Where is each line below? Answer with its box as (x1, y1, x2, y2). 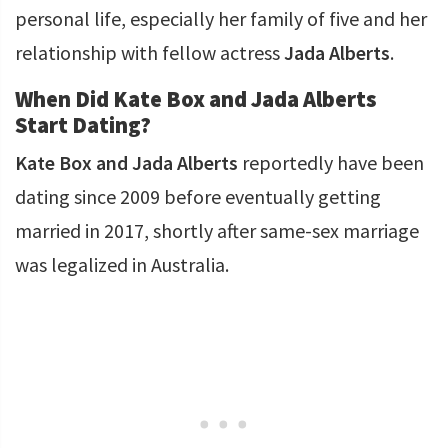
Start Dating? (15, 111, 151, 139)
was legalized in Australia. (15, 252, 229, 277)
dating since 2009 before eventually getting (15, 184, 381, 209)
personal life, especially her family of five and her (15, 6, 427, 31)
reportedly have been (238, 150, 424, 175)
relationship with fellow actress (15, 40, 284, 65)
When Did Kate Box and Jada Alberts (15, 85, 377, 113)
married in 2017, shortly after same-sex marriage (15, 218, 419, 243)
